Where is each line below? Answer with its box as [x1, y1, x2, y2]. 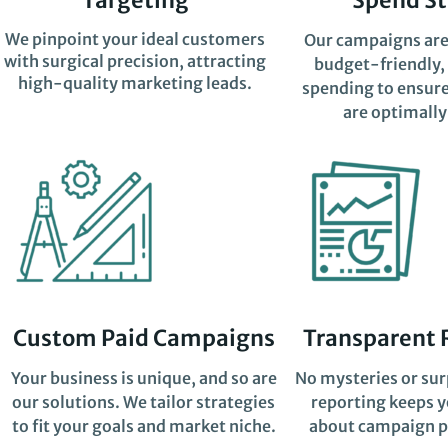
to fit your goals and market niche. [11, 416, 276, 437]
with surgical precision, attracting [4, 50, 267, 71]
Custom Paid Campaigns [12, 324, 275, 353]
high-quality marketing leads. [18, 72, 253, 93]
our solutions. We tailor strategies [12, 392, 276, 413]
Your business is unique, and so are [10, 368, 277, 389]
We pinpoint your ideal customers [5, 28, 266, 49]
